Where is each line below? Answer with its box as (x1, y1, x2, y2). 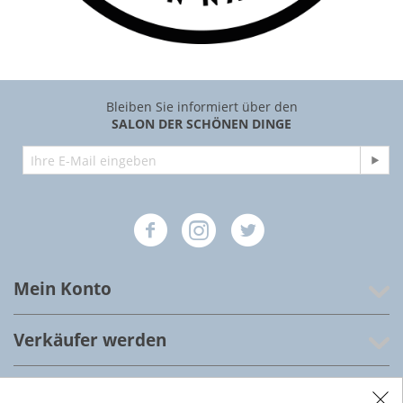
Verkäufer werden (13, 328, 166, 353)
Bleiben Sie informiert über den (105, 98, 298, 116)
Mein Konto (13, 277, 112, 301)
